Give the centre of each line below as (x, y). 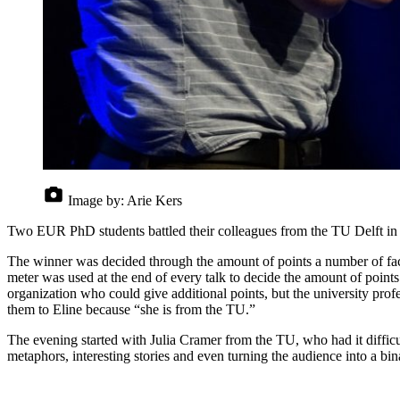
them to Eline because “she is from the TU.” (131, 309)
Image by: (96, 200)
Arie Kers (154, 200)
